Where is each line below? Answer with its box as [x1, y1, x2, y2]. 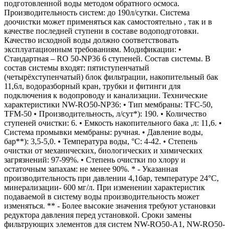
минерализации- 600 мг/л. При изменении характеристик [4, 183, 205, 192]
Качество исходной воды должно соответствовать [4, 36, 178, 45]
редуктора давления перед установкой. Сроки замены [4, 211, 192, 220]
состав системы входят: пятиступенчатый [4, 63, 149, 73]
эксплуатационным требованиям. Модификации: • [4, 45, 181, 54]
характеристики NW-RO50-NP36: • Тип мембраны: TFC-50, [4, 100, 213, 109]
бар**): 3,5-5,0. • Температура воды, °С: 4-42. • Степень [4, 137, 197, 146]
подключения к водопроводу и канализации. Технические [4, 91, 208, 100]
